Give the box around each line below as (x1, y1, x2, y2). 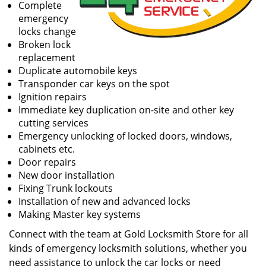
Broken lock (18, 38, 71, 51)
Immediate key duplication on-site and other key (18, 103, 234, 116)
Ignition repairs (18, 90, 87, 103)
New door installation (18, 169, 115, 182)
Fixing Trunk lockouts (18, 182, 113, 195)
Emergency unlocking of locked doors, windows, (18, 129, 232, 142)
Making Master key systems (18, 208, 141, 221)
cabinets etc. (18, 142, 75, 156)
